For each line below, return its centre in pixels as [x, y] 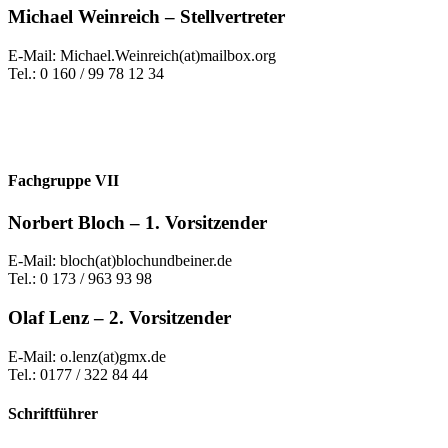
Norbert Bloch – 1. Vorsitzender [137, 222]
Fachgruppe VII [63, 181]
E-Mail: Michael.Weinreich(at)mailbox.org [142, 56]
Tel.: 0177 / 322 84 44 [78, 374]
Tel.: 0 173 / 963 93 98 [80, 279]
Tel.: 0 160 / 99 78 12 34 [86, 74]
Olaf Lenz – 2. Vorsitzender [119, 318]
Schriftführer [53, 414]
